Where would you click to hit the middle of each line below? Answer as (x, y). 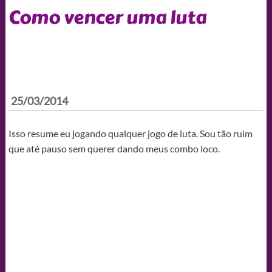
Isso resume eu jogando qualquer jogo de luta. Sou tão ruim (130, 133)
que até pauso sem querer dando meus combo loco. (114, 148)
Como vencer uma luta (107, 17)
